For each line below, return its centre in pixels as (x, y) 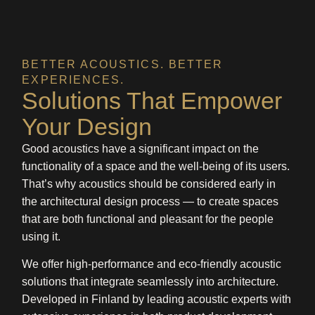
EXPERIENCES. (73, 79)
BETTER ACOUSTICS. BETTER (123, 64)
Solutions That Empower (152, 100)
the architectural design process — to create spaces (150, 201)
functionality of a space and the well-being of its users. (156, 166)
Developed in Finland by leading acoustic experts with (157, 300)
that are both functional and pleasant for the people (148, 219)
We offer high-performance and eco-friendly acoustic (152, 264)
